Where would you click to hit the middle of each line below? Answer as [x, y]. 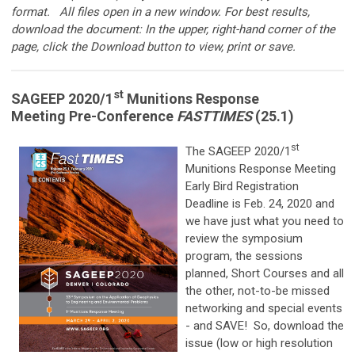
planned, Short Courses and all [265, 273]
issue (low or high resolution [259, 343]
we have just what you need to [265, 221]
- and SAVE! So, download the [265, 325]
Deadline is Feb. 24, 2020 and [260, 203]
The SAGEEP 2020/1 [238, 151]
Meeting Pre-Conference [94, 116]
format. [31, 11]
